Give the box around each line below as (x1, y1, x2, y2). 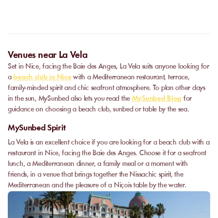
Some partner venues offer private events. (19, 2, 136, 9)
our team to (157, 2, 192, 9)
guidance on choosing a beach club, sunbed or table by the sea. (8, 106, 189, 113)
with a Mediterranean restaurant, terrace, (71, 74, 190, 81)
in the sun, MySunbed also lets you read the (8, 95, 132, 103)
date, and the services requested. (19, 20, 109, 28)
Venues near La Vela (8, 51, 88, 60)
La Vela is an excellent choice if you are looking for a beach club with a (8, 139, 210, 146)
